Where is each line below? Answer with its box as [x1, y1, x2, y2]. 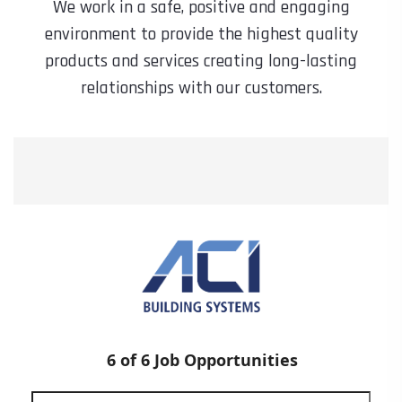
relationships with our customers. [80, 76, 322, 100]
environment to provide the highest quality [44, 22, 358, 46]
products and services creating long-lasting [45, 49, 357, 73]
